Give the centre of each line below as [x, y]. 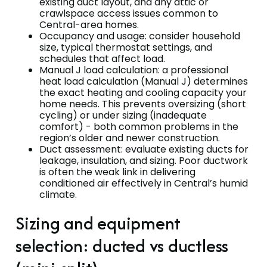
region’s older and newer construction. [130, 138]
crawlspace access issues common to [129, 13]
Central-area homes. [89, 24]
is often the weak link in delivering [117, 172]
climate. [58, 194]
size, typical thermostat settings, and [126, 47]
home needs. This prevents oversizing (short [143, 104]
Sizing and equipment [98, 223]
